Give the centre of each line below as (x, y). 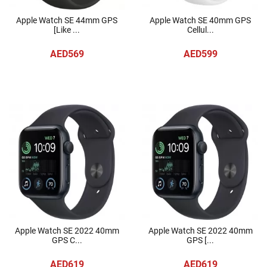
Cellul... (200, 30)
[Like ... (67, 30)
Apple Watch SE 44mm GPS (67, 20)
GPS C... (67, 240)
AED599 (200, 54)
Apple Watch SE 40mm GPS (200, 20)
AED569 (67, 54)
